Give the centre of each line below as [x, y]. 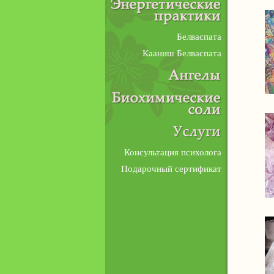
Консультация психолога [173, 152]
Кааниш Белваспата [182, 53]
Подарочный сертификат [171, 169]
